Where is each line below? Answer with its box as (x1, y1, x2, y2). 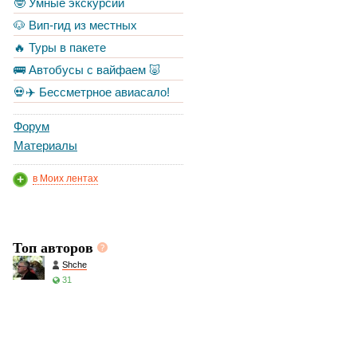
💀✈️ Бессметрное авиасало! (14, 85, 170, 99)
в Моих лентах (33, 173, 98, 184)
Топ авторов (13, 237, 97, 257)
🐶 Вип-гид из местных (14, 18, 137, 32)
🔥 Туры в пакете (14, 41, 106, 54)
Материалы (14, 139, 77, 152)
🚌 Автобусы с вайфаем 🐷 (14, 63, 161, 76)
